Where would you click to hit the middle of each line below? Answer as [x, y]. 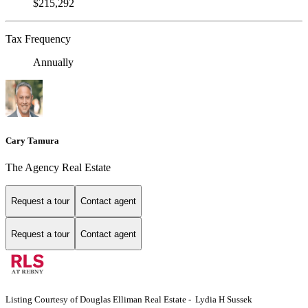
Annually [53, 63]
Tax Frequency [38, 39]
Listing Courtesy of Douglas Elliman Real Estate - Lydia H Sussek [129, 300]
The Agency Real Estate [58, 167]
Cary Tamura [32, 140]
